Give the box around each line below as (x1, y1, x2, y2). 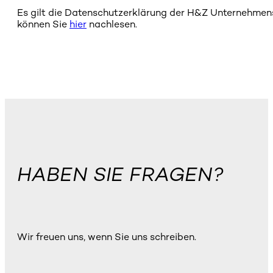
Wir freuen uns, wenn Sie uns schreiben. (17, 231, 196, 243)
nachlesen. (87, 18, 137, 30)
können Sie (17, 18, 69, 30)
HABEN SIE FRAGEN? (17, 162, 224, 186)
